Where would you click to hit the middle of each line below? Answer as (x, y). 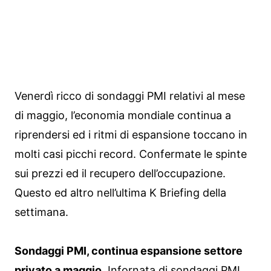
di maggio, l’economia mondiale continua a (123, 116)
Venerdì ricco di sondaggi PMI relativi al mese (130, 96)
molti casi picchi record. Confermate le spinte (131, 154)
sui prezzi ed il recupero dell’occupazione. (120, 174)
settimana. (41, 212)
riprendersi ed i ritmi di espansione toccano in (131, 135)
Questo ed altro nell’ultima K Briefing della (120, 193)
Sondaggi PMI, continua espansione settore (129, 251)
